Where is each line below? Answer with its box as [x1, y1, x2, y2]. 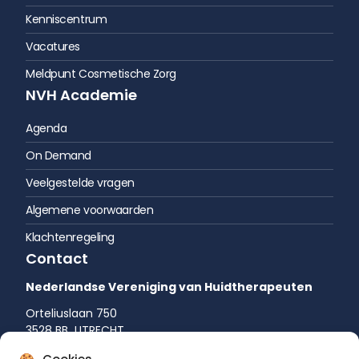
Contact [26, 248, 88, 268]
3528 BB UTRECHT [26, 321, 124, 338]
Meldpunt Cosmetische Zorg [26, 65, 176, 82]
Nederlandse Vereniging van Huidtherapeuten [26, 278, 313, 295]
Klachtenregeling [26, 228, 115, 245]
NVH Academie [26, 84, 137, 105]
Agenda [26, 119, 67, 136]
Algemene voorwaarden [26, 201, 154, 218]
